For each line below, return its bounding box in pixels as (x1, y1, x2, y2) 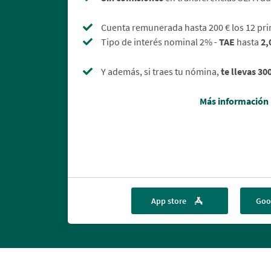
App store (151, 195, 188, 207)
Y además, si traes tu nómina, (101, 65, 221, 78)
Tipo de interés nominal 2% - (101, 36, 219, 48)
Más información (200, 95, 269, 108)
